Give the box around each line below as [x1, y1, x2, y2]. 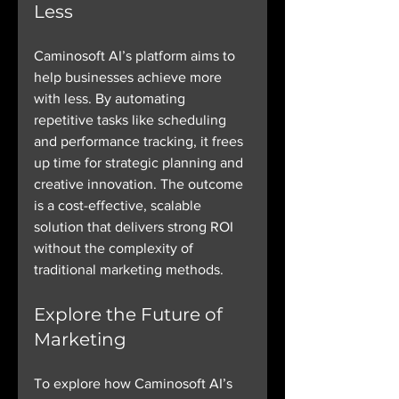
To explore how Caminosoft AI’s [34, 376, 236, 392]
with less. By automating [34, 91, 189, 107]
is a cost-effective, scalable [34, 198, 205, 214]
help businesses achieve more [34, 69, 225, 85]
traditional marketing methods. [34, 262, 224, 278]
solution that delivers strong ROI [34, 219, 237, 235]
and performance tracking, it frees [34, 134, 247, 150]
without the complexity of [34, 240, 197, 256]
